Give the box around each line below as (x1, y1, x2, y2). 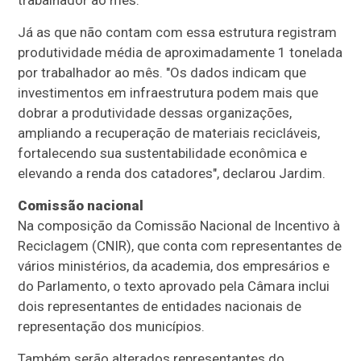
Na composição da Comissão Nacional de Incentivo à (18, 218, 341, 234)
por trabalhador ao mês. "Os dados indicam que (18, 64, 307, 81)
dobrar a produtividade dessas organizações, (18, 105, 293, 122)
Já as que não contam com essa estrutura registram (18, 24, 338, 41)
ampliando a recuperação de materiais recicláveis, (18, 125, 321, 142)
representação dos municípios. (18, 318, 205, 335)
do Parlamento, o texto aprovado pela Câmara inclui (18, 278, 330, 295)
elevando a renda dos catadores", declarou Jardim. (18, 165, 326, 182)
